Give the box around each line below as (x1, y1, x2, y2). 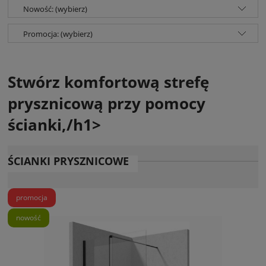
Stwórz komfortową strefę (8, 71, 209, 93)
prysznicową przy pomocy (8, 92, 205, 114)
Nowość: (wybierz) (23, 4, 87, 15)
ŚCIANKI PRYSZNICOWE (8, 154, 129, 169)
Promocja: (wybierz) (23, 28, 93, 40)
